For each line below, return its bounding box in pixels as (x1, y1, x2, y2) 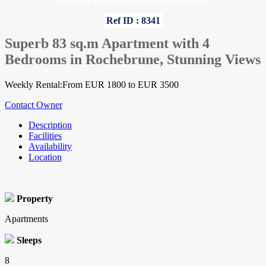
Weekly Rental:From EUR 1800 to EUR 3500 (5, 80, 179, 90)
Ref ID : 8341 (106, 15, 160, 26)
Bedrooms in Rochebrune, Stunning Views (5, 52, 261, 68)
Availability (28, 141, 72, 152)
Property (17, 194, 53, 204)
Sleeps (17, 235, 42, 246)
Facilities (28, 131, 62, 141)
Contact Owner (5, 100, 62, 110)
